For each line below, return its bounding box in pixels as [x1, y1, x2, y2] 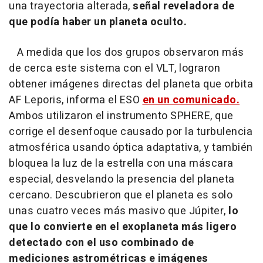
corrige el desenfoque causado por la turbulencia [9, 124, 252, 140]
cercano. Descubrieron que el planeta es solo [9, 187, 232, 204]
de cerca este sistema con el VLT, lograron [9, 60, 220, 77]
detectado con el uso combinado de [9, 235, 194, 251]
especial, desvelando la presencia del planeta [9, 171, 235, 188]
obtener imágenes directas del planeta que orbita [9, 76, 253, 93]
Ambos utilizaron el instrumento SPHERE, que [9, 108, 234, 124]
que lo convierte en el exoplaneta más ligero [9, 219, 237, 235]
